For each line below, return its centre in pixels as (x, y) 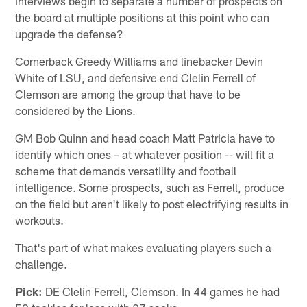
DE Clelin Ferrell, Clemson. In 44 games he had (161, 292)
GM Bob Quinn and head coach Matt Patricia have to (145, 138)
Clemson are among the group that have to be (128, 94)
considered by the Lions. (76, 111)
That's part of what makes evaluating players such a (144, 248)
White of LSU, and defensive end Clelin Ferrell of (136, 78)
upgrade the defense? (70, 34)
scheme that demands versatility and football (126, 171)
